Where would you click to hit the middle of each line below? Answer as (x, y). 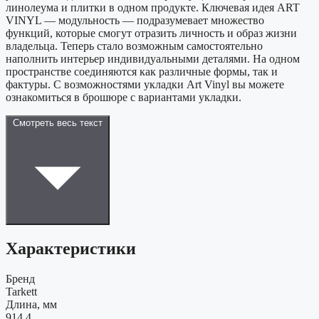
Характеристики (71, 249)
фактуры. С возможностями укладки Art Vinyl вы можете (145, 85)
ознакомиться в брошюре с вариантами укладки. (124, 98)
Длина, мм (31, 305)
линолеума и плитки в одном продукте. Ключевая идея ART (153, 8)
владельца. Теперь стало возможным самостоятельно (134, 46)
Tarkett (21, 292)
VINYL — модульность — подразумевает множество (135, 21)
